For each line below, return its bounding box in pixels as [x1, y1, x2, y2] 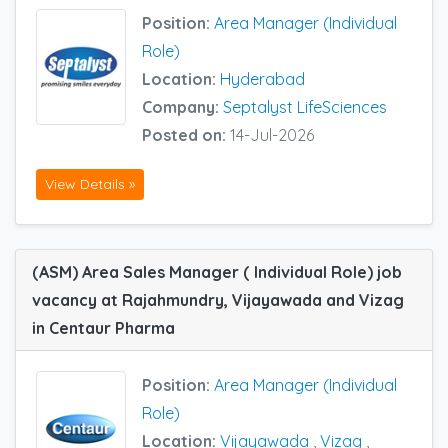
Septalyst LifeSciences [223, 96, 387, 117]
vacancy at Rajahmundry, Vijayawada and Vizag [32, 289, 404, 310]
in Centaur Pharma [32, 317, 175, 338]
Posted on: [142, 124, 230, 145]
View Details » [45, 174, 135, 193]
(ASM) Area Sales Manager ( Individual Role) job [32, 261, 402, 282]
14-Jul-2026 [230, 124, 314, 145]
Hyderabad [220, 68, 305, 89]
